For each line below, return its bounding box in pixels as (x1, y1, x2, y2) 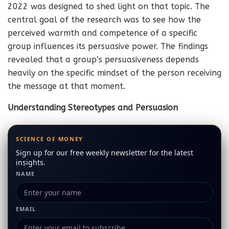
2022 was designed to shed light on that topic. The (8, 2, 210, 11)
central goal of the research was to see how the (8, 15, 201, 25)
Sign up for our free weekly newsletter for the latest (16, 148, 193, 157)
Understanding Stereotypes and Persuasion (8, 103, 178, 112)
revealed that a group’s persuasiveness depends (8, 55, 199, 64)
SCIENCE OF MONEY (16, 135, 83, 143)
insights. (16, 157, 45, 167)
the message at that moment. (8, 81, 125, 91)
